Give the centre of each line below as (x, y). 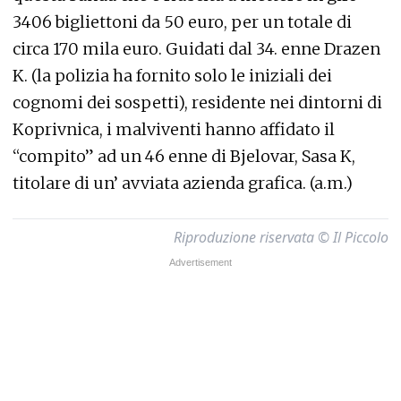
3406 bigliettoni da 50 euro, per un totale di (182, 22)
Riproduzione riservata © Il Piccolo (281, 238)
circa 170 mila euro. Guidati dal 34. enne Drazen (196, 49)
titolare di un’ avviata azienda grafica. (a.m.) (183, 183)
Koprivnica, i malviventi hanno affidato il (174, 130)
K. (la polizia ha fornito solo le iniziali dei (172, 76)
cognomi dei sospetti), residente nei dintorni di (197, 103)
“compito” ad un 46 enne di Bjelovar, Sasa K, (184, 157)
